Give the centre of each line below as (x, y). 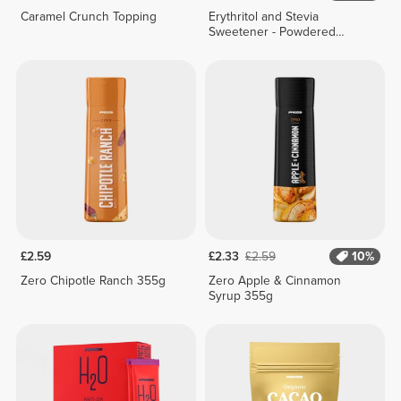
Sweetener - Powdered (273, 32)
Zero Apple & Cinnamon (275, 280)
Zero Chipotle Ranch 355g (93, 280)
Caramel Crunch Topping (88, 17)
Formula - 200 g (253, 47)
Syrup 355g (241, 295)
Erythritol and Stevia (264, 17)
